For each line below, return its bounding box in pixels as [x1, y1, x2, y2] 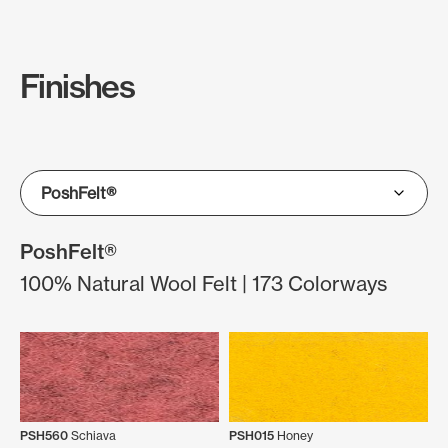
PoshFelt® [20, 239, 117, 264]
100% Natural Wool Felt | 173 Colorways [20, 271, 387, 296]
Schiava [68, 428, 116, 443]
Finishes [20, 66, 135, 106]
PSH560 [20, 428, 68, 443]
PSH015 [229, 428, 274, 443]
